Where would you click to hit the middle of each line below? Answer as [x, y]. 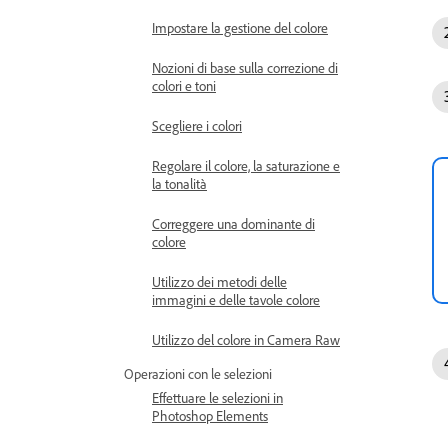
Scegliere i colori [197, 125]
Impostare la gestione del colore [240, 27]
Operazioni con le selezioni [198, 373]
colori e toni [184, 85]
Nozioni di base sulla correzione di [245, 67]
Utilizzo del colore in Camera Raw [246, 339]
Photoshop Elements [210, 415]
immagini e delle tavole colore [236, 299]
